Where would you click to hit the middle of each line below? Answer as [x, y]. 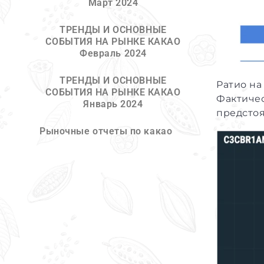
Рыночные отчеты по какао [106, 131]
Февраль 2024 [113, 53]
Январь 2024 [113, 104]
